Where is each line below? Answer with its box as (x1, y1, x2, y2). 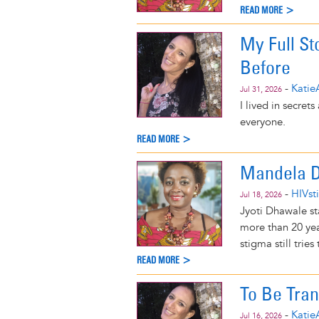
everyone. (240, 115, 286, 129)
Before (240, 55, 291, 79)
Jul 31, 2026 (240, 84, 282, 94)
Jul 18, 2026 (240, 189, 282, 199)
